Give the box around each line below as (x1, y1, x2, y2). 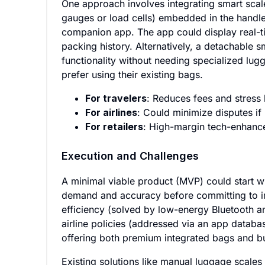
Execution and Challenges (62, 150, 199, 162)
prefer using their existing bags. (62, 69, 203, 80)
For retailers (85, 121, 143, 132)
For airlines (85, 106, 137, 118)
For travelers (85, 92, 147, 104)
